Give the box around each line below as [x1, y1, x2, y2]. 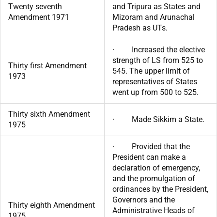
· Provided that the [112, 141, 190, 151]
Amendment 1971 [8, 12, 69, 22]
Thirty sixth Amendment [8, 109, 90, 119]
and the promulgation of [112, 173, 195, 183]
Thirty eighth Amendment [8, 200, 95, 210]
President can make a [112, 152, 186, 162]
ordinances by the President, [112, 184, 208, 194]
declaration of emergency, [112, 163, 200, 172]
